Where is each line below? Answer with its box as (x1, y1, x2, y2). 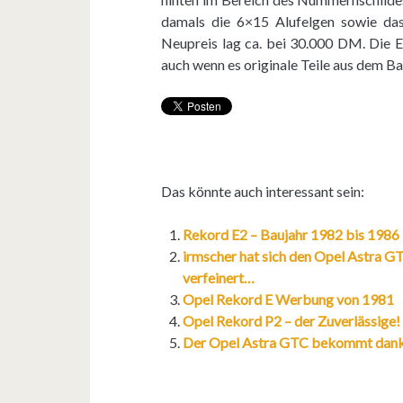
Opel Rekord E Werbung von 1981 (183, 290, 395, 308)
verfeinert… (183, 268, 255, 286)
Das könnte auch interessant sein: (161, 182, 365, 200)
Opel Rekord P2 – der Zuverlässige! (183, 311, 401, 329)
